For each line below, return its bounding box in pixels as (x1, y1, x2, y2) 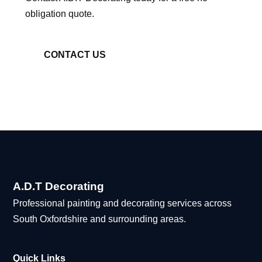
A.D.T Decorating (13, 180, 105, 192)
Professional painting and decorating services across (13, 198, 232, 208)
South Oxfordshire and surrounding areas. (13, 214, 187, 224)
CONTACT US (43, 50, 106, 60)
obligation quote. (25, 9, 94, 19)
